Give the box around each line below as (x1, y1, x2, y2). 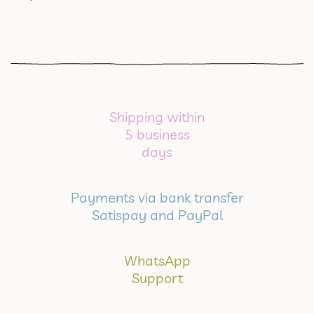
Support (131, 269, 183, 287)
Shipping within (109, 108, 205, 126)
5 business (124, 125, 190, 144)
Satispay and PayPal (91, 206, 223, 224)
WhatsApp (123, 252, 191, 270)
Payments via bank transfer (70, 189, 244, 207)
